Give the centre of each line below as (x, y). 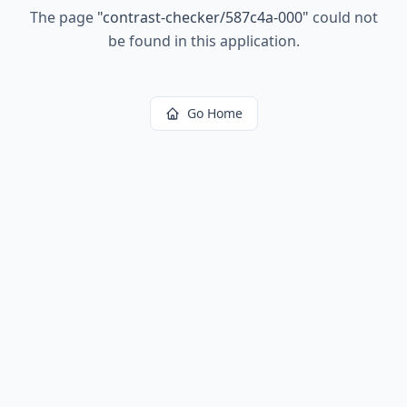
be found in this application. (203, 41)
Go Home (214, 113)
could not (343, 17)
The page (63, 17)
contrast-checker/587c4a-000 (202, 17)
